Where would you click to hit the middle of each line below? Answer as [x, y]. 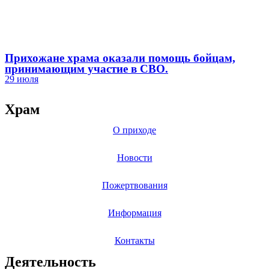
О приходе [134, 130]
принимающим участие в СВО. [86, 69]
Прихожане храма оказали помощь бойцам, [120, 58]
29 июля [22, 79]
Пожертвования [134, 185]
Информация [134, 213]
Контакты [134, 240]
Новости [134, 158]
